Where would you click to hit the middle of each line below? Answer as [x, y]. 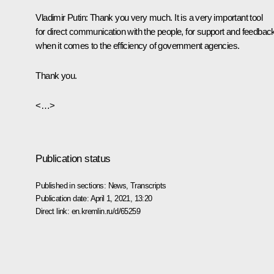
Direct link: [54, 211]
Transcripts [148, 185]
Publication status [73, 158]
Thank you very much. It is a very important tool [175, 17]
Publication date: [63, 198]
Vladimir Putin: [62, 17]
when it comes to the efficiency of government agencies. [138, 45]
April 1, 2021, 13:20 [121, 198]
